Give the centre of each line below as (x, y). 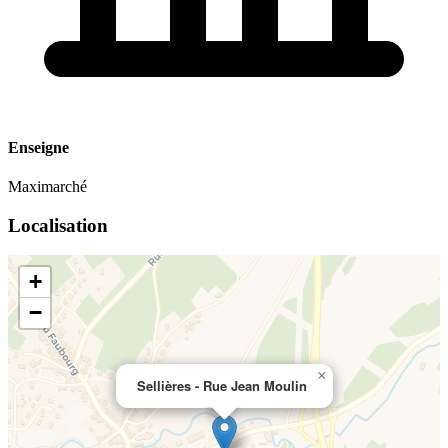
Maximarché (47, 186)
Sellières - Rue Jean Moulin (222, 386)
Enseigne (38, 147)
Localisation (58, 225)
